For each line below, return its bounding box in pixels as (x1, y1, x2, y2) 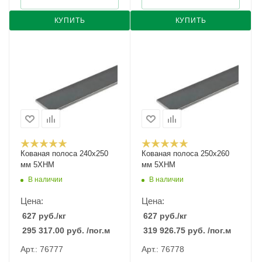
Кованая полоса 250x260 (142, 149, 229, 158)
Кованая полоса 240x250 (20, 149, 108, 158)
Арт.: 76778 (142, 244, 184, 254)
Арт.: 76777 (20, 244, 63, 254)
